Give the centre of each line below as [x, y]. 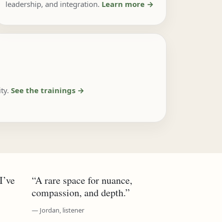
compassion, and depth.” [81, 193]
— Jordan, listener [58, 210]
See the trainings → [47, 90]
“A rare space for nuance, [82, 180]
